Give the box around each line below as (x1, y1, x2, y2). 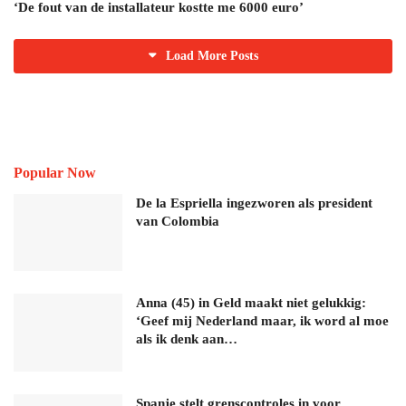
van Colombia (136, 213, 219, 228)
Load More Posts (165, 48, 258, 63)
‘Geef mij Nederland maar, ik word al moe (136, 314, 389, 329)
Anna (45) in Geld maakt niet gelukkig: (136, 295, 366, 311)
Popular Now (14, 164, 96, 180)
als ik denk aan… (136, 332, 237, 347)
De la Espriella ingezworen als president (136, 195, 372, 210)
